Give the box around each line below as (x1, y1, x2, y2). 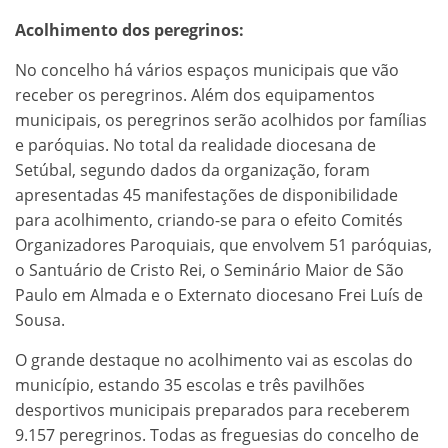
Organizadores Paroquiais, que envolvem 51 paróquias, (15, 233, 432, 256)
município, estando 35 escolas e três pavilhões (15, 373, 365, 396)
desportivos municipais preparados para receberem (15, 398, 410, 421)
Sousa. (15, 308, 69, 331)
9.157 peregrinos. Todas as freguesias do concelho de (15, 423, 419, 446)
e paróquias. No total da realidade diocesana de (15, 133, 376, 156)
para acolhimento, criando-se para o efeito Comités (15, 208, 403, 231)
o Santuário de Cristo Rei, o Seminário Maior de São (15, 258, 404, 281)
